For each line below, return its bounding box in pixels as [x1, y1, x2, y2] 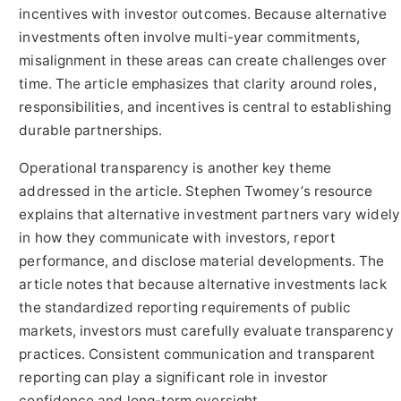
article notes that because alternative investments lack [19, 275, 387, 293]
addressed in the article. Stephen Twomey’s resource [19, 182, 373, 200]
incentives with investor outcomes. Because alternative [19, 5, 388, 23]
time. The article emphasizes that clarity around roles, [19, 75, 377, 93]
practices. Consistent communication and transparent [19, 345, 376, 363]
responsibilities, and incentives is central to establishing [19, 98, 391, 116]
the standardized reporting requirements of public [19, 298, 352, 316]
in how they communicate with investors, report [19, 228, 336, 246]
